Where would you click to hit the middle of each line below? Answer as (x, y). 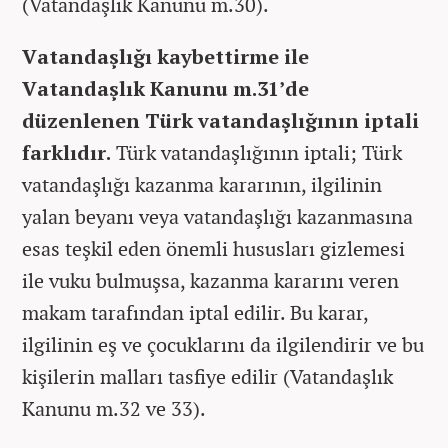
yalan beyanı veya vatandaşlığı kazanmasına (217, 216)
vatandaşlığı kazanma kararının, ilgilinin (202, 184)
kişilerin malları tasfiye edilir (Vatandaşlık (207, 376)
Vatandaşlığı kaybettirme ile (165, 56)
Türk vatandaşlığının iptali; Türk (259, 152)
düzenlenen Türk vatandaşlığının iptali (220, 120)
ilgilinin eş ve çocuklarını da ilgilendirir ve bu (223, 344)
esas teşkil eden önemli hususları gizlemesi (213, 248)
